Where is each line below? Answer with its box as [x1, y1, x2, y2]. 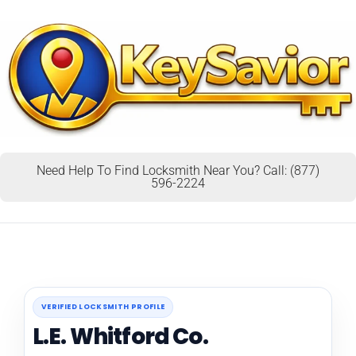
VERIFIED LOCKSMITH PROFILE [41, 301, 165, 311]
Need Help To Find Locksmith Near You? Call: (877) [37, 162, 319, 178]
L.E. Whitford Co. [33, 320, 208, 352]
